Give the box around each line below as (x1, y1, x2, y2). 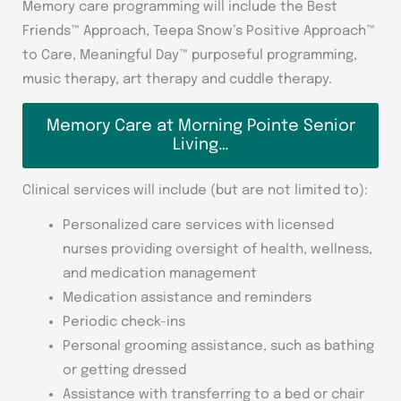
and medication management (63, 266, 257, 281)
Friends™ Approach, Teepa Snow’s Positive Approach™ (22, 23, 375, 38)
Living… (172, 136, 229, 153)
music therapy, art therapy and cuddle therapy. (22, 72, 332, 87)
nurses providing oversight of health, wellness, (63, 242, 372, 257)
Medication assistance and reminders (63, 290, 311, 305)
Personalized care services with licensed (63, 218, 334, 233)
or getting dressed (63, 363, 186, 378)
